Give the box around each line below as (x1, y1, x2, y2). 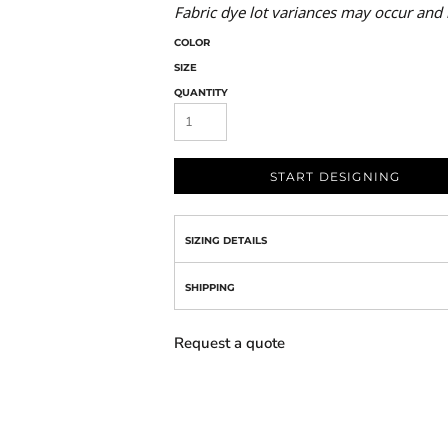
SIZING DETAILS (185, 233, 267, 247)
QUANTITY (174, 85, 228, 99)
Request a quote (174, 332, 285, 353)
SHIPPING (185, 280, 235, 294)
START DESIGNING (269, 168, 401, 184)
